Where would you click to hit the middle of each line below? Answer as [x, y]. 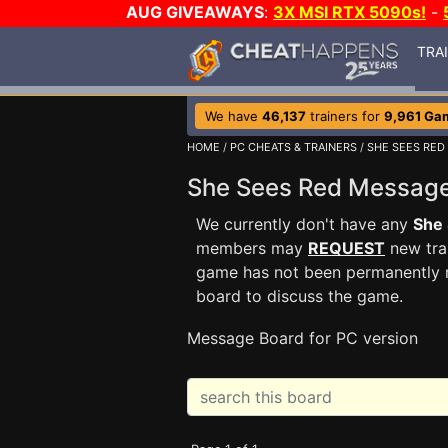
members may [252, 248]
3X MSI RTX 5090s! [349, 12]
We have [233, 116]
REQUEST [346, 248]
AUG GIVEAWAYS [195, 12]
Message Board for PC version [302, 338]
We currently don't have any [304, 224]
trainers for [345, 116]
